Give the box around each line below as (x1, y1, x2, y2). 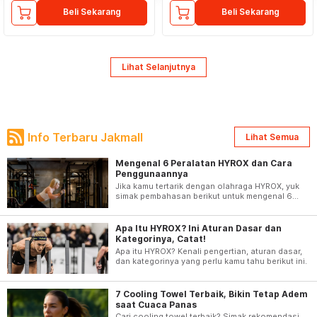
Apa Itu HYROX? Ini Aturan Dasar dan (115, 223, 282, 234)
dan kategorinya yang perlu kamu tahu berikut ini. (115, 255, 307, 266)
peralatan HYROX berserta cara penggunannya (115, 200, 298, 211)
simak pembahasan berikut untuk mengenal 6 (115, 190, 292, 201)
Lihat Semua (246, 131, 299, 142)
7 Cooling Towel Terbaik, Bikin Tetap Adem (115, 288, 308, 299)
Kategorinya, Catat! (115, 234, 206, 245)
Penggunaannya (115, 168, 188, 180)
